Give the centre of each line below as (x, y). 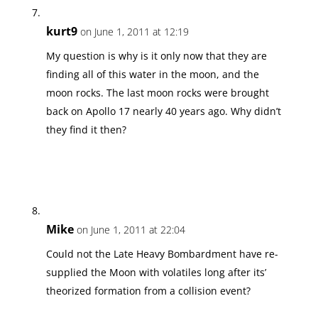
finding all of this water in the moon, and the (152, 74)
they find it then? (86, 129)
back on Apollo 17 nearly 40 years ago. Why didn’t (163, 111)
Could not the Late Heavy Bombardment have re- (162, 253)
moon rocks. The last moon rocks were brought (157, 92)
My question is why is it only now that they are (156, 55)
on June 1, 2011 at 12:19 (134, 31)
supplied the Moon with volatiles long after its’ (156, 272)
